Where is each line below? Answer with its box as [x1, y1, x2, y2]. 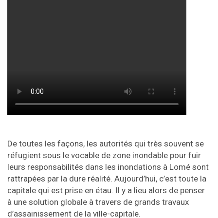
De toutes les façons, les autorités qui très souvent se [7, 139, 204, 149]
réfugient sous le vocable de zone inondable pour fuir [7, 150, 201, 161]
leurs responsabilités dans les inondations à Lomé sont [7, 162, 209, 172]
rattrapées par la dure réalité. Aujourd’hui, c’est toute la [7, 174, 206, 184]
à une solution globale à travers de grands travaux [7, 197, 189, 207]
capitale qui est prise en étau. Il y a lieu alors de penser [7, 185, 205, 196]
